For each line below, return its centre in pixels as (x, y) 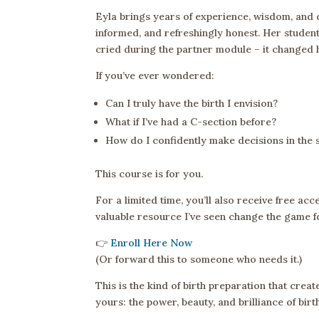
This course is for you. (150, 174)
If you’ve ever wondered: (155, 76)
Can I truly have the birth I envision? (192, 104)
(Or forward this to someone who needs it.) (199, 260)
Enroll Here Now (152, 243)
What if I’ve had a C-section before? (191, 122)
